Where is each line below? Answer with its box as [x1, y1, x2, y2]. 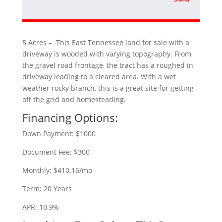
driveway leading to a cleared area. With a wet [22, 71, 176, 81]
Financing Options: [22, 110, 118, 125]
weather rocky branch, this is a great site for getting [22, 83, 194, 93]
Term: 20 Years [22, 183, 72, 193]
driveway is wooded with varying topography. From [22, 49, 191, 58]
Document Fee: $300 [22, 147, 90, 157]
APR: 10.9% [22, 202, 59, 212]
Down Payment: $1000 [22, 128, 96, 138]
